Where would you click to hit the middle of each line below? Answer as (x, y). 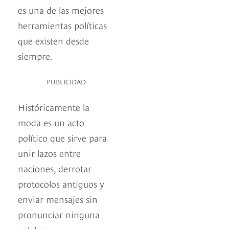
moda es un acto (51, 122)
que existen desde (53, 40)
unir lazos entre (49, 153)
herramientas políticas (62, 25)
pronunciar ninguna (59, 214)
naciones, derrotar (55, 168)
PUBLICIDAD (66, 82)
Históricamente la (54, 107)
